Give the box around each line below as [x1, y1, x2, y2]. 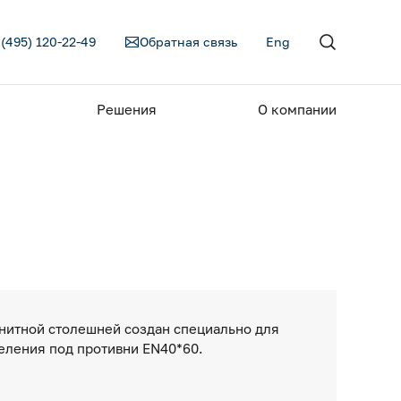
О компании [258, 101, 337, 117]
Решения [97, 101, 157, 117]
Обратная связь [140, 34, 237, 49]
